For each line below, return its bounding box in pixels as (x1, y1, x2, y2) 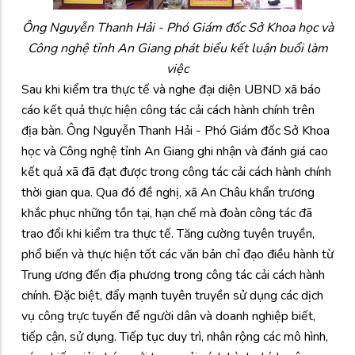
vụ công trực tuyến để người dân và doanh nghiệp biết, (21, 307, 315, 325)
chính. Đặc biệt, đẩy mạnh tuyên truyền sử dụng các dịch (21, 286, 323, 304)
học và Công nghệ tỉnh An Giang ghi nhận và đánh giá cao (21, 142, 328, 160)
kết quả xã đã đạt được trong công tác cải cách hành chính (21, 162, 331, 181)
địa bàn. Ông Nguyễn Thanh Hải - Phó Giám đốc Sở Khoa (21, 121, 330, 139)
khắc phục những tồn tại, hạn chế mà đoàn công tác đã (21, 204, 312, 222)
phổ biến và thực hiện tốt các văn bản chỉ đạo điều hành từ (21, 245, 334, 263)
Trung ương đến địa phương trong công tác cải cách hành (21, 265, 325, 284)
